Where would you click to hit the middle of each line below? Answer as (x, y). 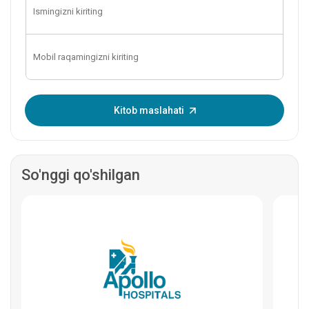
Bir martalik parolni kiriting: (95, 102)
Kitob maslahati (149, 110)
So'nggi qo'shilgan (81, 175)
